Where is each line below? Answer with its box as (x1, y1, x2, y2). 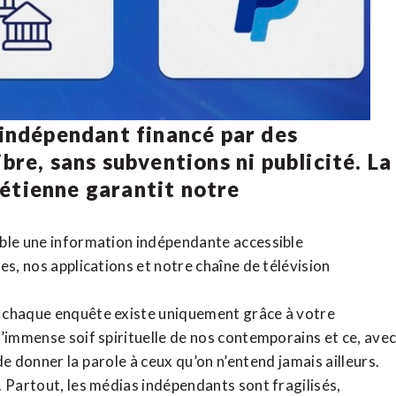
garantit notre (80, 176, 240, 202)
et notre (133, 256, 196, 276)
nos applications (22, 256, 134, 276)
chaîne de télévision (195, 256, 331, 276)
